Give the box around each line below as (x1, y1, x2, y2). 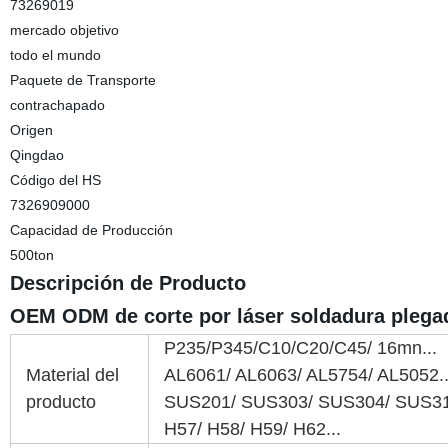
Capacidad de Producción (9, 222, 173, 238)
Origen (9, 122, 53, 138)
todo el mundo (9, 47, 101, 63)
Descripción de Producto (9, 272, 246, 294)
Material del (25, 365, 119, 385)
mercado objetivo (9, 22, 119, 38)
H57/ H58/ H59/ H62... (163, 419, 341, 439)
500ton (9, 247, 54, 263)
